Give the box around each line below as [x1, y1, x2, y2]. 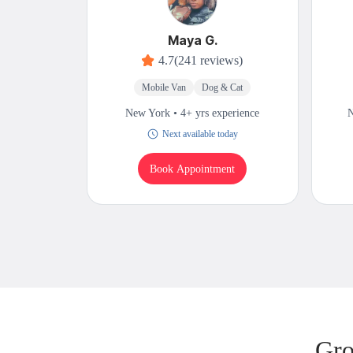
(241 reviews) [174, 54, 243, 68]
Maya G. [167, 32, 217, 49]
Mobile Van [142, 82, 187, 94]
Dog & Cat [202, 82, 243, 94]
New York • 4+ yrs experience [125, 107, 260, 120]
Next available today [162, 128, 238, 140]
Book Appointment [150, 162, 236, 175]
